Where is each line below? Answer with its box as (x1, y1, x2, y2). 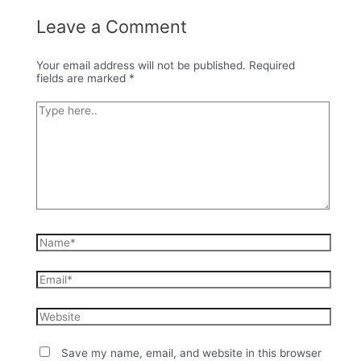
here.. (35, 113, 65, 127)
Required (248, 59, 295, 73)
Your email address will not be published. (35, 59, 246, 73)
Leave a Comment (35, 16, 187, 38)
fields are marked (35, 72, 129, 85)
